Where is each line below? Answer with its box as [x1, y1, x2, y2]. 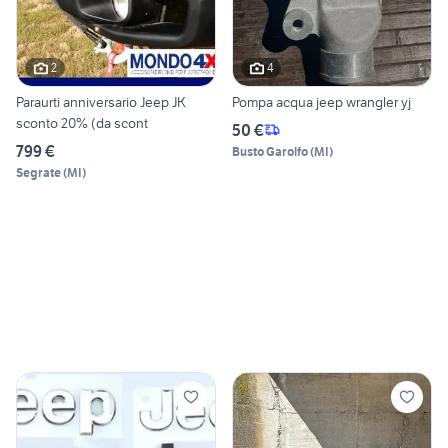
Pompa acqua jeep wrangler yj [232, 92, 411, 111]
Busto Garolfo [232, 143, 308, 159]
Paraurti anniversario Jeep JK [16, 92, 186, 111]
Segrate [16, 164, 61, 180]
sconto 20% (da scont [16, 113, 148, 132]
